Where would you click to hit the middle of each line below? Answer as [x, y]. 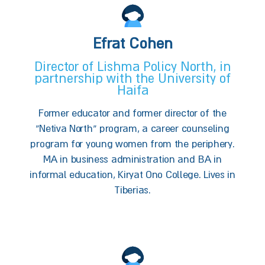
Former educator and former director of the [132, 113]
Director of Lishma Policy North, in [132, 66]
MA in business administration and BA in [132, 159]
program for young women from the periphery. [132, 143]
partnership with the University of [132, 78]
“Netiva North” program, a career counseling [132, 128]
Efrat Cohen [132, 43]
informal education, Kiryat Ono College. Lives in [132, 174]
